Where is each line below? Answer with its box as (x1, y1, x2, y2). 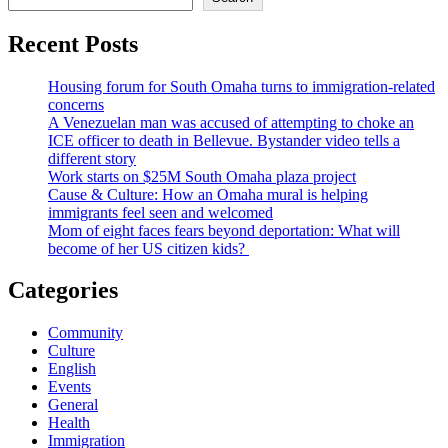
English (48, 360, 96, 378)
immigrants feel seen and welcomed (48, 203, 273, 221)
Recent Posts (8, 30, 138, 57)
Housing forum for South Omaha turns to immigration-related (48, 77, 435, 95)
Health (48, 414, 90, 432)
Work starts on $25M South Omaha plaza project (48, 167, 356, 185)
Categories (8, 277, 118, 304)
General (48, 396, 98, 414)
